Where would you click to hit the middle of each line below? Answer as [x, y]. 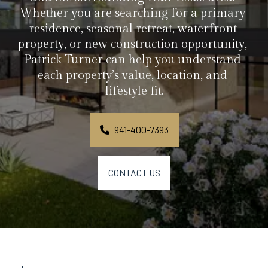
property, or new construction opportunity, [133, 44]
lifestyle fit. [134, 91]
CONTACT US [134, 173]
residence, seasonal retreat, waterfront [133, 29]
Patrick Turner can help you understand [133, 60]
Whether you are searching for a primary [133, 13]
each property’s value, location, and [133, 75]
